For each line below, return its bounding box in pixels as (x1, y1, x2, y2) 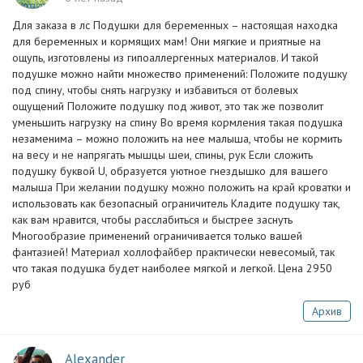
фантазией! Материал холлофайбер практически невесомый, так (12, 245, 335, 259)
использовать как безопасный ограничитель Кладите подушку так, (12, 196, 340, 211)
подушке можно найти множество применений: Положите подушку (12, 66, 348, 81)
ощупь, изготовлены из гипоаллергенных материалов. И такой (12, 50, 318, 65)
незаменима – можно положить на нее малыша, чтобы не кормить (12, 131, 342, 146)
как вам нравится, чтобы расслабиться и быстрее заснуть (12, 212, 293, 227)
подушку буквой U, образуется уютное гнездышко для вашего (12, 164, 328, 178)
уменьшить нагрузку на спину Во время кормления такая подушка (12, 115, 343, 130)
